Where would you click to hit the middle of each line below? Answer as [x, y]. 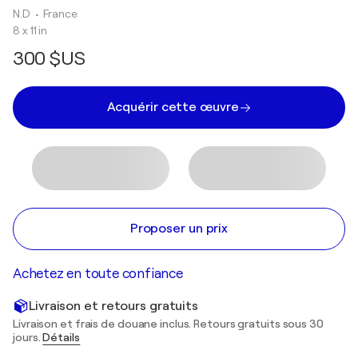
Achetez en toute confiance [98, 274]
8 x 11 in [30, 30]
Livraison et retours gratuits [114, 306]
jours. [28, 337]
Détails [62, 337]
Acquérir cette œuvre [173, 107]
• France [57, 14]
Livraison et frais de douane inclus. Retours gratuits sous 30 [168, 324]
